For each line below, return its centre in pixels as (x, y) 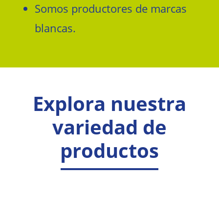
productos (109, 150)
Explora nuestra (109, 103)
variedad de (109, 127)
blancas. (55, 28)
